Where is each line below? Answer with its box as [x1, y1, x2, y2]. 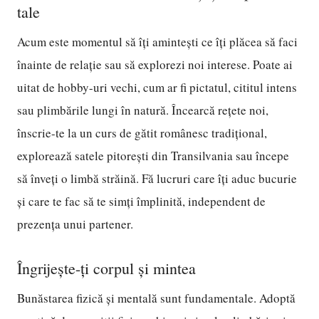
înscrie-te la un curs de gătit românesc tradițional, [17, 125, 267, 141]
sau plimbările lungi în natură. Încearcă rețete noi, [17, 102, 268, 118]
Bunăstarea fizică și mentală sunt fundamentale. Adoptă [17, 290, 296, 306]
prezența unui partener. [17, 216, 133, 232]
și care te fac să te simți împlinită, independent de [17, 193, 266, 209]
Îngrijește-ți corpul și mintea [17, 258, 196, 278]
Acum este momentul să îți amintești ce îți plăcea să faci [17, 33, 298, 50]
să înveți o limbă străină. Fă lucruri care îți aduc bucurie [17, 170, 297, 187]
